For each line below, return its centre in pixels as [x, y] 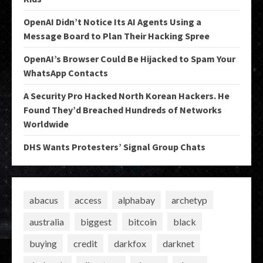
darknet [178, 243]
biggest [96, 221]
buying [43, 243]
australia [47, 221]
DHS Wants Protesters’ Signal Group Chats [114, 147]
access [88, 200]
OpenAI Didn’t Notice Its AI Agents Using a [112, 22]
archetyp [189, 200]
